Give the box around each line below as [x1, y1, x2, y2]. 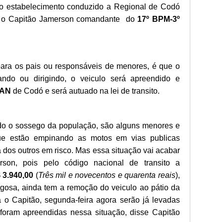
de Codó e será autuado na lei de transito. [11, 87, 160, 95]
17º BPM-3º [137, 15, 180, 23]
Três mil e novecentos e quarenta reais [38, 171, 176, 179]
